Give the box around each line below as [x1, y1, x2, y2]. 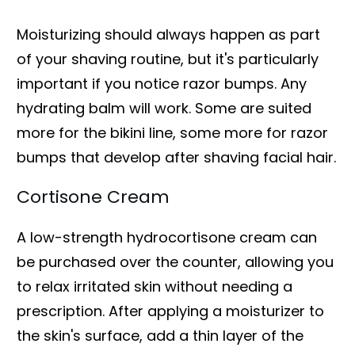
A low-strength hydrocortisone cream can [17, 227, 317, 247]
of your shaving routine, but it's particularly [17, 48, 319, 69]
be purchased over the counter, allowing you [17, 251, 334, 272]
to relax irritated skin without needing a [17, 276, 292, 296]
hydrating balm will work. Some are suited [17, 97, 311, 118]
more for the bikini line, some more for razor [17, 122, 328, 143]
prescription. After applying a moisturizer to [17, 300, 324, 321]
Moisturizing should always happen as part [17, 24, 320, 44]
